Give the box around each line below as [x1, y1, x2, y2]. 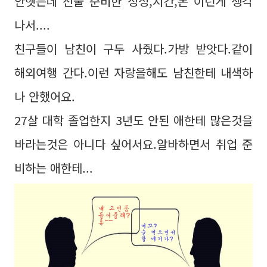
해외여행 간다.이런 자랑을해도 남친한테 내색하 [14, 64, 253, 81]
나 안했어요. [14, 88, 75, 105]
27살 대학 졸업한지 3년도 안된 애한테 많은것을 [14, 111, 253, 129]
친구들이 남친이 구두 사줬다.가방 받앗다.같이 [14, 40, 253, 57]
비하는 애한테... [14, 159, 93, 176]
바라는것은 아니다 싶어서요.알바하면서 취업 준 [14, 135, 253, 153]
